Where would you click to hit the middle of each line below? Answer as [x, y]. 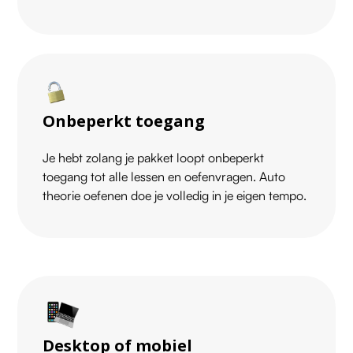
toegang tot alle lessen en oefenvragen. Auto [164, 177]
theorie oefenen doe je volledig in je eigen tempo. [175, 196]
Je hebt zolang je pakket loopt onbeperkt [154, 158]
